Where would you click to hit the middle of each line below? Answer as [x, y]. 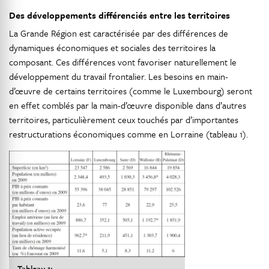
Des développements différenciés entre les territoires [119, 15]
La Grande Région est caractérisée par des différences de [119, 33]
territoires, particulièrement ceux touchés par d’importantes [124, 120]
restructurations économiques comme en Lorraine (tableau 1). [128, 134]
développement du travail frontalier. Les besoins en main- [119, 77]
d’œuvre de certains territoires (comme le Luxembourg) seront [131, 91]
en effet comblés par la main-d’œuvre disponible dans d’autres [128, 105]
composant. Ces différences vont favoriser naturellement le [123, 62]
